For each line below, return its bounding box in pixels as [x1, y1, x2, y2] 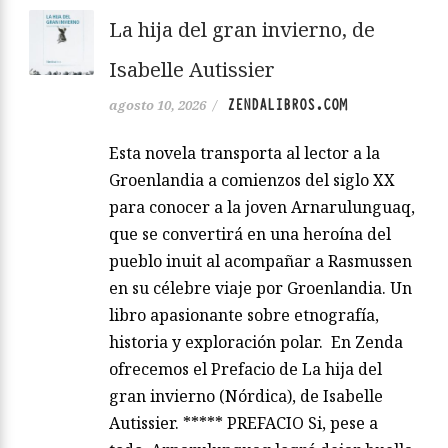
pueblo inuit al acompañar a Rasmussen [109, 250, 412, 273]
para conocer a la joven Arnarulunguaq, [109, 196, 415, 219]
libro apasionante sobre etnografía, [109, 304, 379, 327]
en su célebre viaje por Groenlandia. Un [109, 277, 412, 300]
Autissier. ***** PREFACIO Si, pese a [109, 412, 378, 435]
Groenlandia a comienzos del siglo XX [109, 169, 395, 192]
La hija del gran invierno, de [109, 16, 375, 44]
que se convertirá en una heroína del [109, 223, 391, 246]
